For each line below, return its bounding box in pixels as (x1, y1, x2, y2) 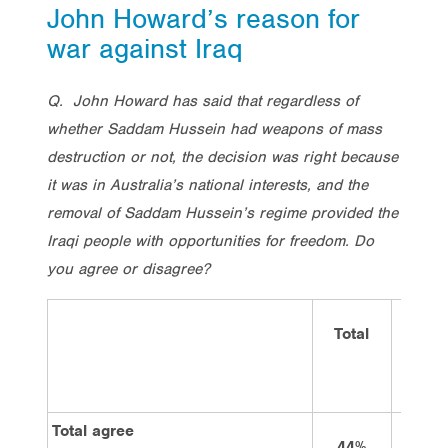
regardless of (266, 90, 358, 111)
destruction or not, (47, 146, 181, 167)
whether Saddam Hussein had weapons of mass (47, 118, 382, 139)
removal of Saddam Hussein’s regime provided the (47, 202, 398, 223)
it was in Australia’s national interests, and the (47, 174, 368, 195)
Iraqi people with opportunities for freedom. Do (47, 230, 374, 251)
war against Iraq (47, 31, 243, 66)
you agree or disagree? (47, 258, 210, 279)
